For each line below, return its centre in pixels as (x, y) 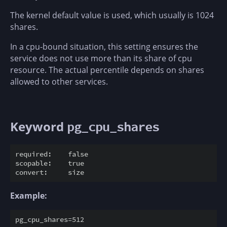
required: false (52, 154)
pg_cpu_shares (113, 127)
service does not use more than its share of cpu (101, 58)
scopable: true (50, 163)
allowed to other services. (59, 81)
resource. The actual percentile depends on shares (107, 70)
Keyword (39, 126)
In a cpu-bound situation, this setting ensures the (104, 46)
